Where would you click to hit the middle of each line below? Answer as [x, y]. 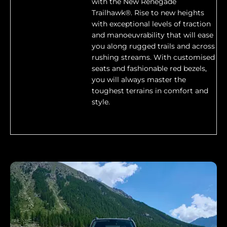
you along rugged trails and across [153, 46]
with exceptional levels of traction [151, 24]
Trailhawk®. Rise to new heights [148, 13]
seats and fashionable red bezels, [149, 69]
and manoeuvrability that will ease [153, 35]
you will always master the [139, 80]
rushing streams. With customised [153, 58]
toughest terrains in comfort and [150, 91]
